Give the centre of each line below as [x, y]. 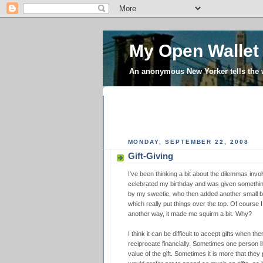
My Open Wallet [194, 51]
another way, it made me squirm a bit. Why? [190, 214]
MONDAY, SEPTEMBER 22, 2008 [188, 141]
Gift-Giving [150, 156]
